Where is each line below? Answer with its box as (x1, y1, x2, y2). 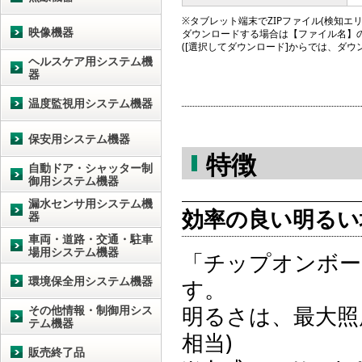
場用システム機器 (28, 244, 119, 259)
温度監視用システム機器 (28, 95, 153, 111)
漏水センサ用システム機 (28, 196, 153, 211)
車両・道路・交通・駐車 (28, 231, 153, 246)
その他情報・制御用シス (28, 302, 153, 318)
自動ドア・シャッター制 (28, 160, 153, 175)
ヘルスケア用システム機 (28, 53, 153, 69)
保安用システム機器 (28, 131, 130, 146)
